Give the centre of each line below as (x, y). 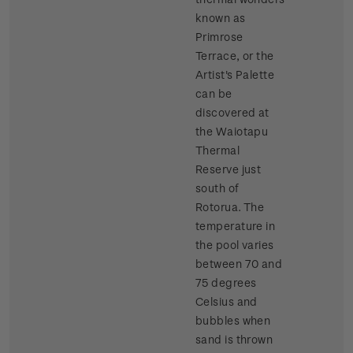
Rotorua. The (230, 207)
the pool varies (235, 245)
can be (214, 94)
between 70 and (239, 264)
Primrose (219, 37)
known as (221, 18)
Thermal (218, 150)
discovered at (232, 113)
